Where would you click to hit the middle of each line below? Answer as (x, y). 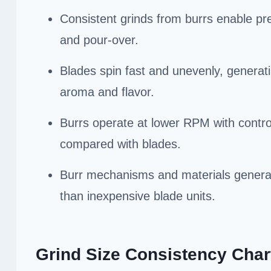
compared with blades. (120, 144)
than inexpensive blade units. (138, 196)
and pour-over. (99, 40)
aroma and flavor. (107, 92)
